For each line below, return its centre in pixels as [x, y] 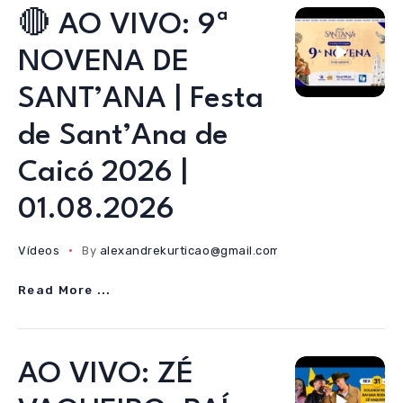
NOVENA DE [103, 63]
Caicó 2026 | [103, 173]
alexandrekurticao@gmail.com [190, 251]
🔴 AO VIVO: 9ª [124, 26]
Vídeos [39, 251]
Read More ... [65, 290]
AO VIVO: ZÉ [106, 375]
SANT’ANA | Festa [141, 99]
